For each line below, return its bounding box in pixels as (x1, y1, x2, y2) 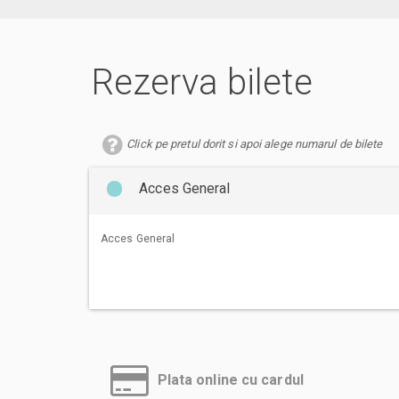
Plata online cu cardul (157, 370, 304, 388)
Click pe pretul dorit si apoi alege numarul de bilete (126, 136, 383, 151)
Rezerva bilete (91, 61, 313, 103)
